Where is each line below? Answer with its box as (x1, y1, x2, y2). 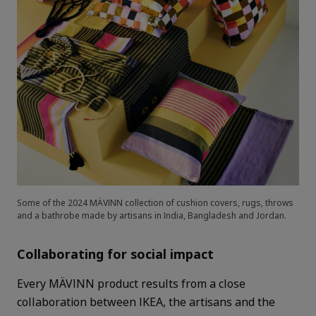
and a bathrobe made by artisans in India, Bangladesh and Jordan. (17, 209, 286, 221)
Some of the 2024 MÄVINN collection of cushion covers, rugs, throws (17, 196, 293, 209)
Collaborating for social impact (17, 245, 221, 262)
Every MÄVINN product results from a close (17, 275, 245, 291)
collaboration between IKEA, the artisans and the (17, 293, 275, 310)
